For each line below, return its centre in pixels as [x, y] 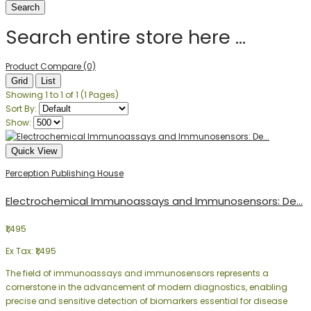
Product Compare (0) [51, 67]
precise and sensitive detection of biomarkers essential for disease [146, 301]
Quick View [34, 151]
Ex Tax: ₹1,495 [31, 251]
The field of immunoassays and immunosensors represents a [137, 273]
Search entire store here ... [126, 37]
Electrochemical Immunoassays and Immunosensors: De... [154, 201]
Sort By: [21, 109]
